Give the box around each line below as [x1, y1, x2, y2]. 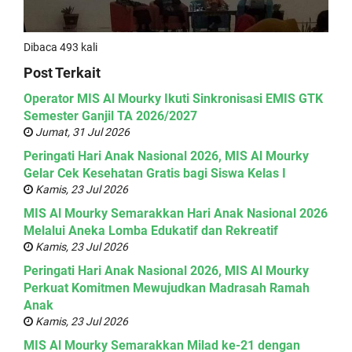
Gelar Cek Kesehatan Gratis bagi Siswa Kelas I [24, 166, 286, 181]
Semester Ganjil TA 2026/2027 [24, 108, 197, 124]
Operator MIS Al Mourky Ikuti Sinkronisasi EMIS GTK [24, 91, 323, 107]
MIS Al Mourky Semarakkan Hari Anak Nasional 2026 [24, 206, 328, 222]
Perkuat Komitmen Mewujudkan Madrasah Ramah [24, 280, 310, 296]
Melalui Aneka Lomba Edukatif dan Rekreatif [24, 223, 278, 239]
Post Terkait [24, 64, 101, 82]
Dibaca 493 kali [24, 41, 97, 54]
